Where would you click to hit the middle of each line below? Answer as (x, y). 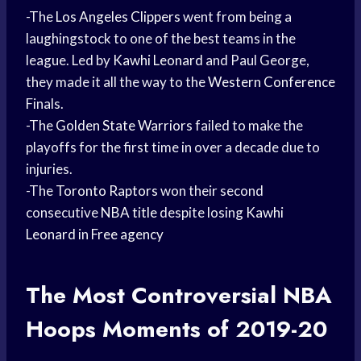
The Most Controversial (154, 296)
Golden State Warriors (124, 126)
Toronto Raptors (107, 191)
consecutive (63, 213)
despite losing (201, 213)
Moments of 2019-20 (212, 330)
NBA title (129, 213)
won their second (211, 191)
